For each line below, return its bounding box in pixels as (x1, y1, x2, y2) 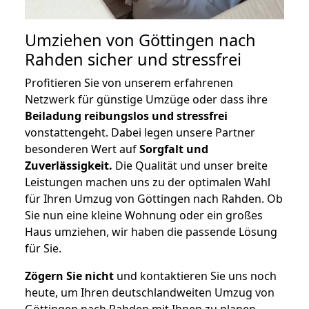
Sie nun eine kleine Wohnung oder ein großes (25, 208, 263, 223)
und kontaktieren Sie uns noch (114, 268, 277, 284)
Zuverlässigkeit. (25, 158, 112, 174)
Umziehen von (25, 29, 139, 52)
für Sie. (25, 241, 61, 257)
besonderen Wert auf (25, 141, 139, 157)
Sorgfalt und (139, 141, 208, 157)
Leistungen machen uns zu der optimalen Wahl (25, 175, 270, 190)
